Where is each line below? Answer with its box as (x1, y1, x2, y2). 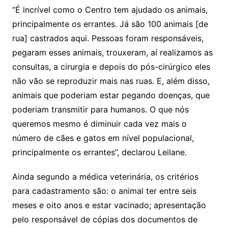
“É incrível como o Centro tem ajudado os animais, (12, 5, 208, 15)
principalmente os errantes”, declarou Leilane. (12, 147, 187, 157)
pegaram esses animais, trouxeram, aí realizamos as (12, 47, 213, 58)
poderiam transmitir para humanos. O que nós (12, 104, 189, 115)
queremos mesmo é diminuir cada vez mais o (12, 119, 187, 129)
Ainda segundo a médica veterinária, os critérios (12, 172, 198, 182)
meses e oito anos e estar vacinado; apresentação (12, 200, 206, 210)
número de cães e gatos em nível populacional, (12, 133, 194, 143)
